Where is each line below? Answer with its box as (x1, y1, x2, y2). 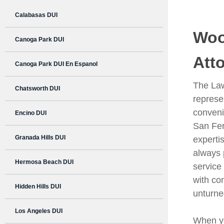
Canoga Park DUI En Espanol (15, 60, 97, 68)
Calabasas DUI (15, 11, 57, 19)
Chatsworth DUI (15, 85, 60, 92)
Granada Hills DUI (15, 134, 65, 141)
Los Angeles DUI (15, 207, 62, 215)
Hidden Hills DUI (15, 183, 61, 190)
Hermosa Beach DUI (15, 158, 73, 166)
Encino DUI (15, 109, 46, 117)
